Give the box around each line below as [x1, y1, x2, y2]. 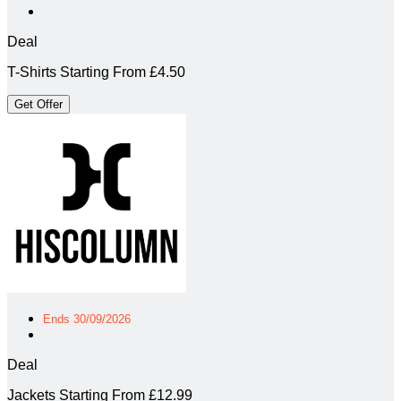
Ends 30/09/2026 [43, 311, 131, 326]
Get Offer [14, 97, 63, 111]
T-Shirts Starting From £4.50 [7, 64, 185, 80]
